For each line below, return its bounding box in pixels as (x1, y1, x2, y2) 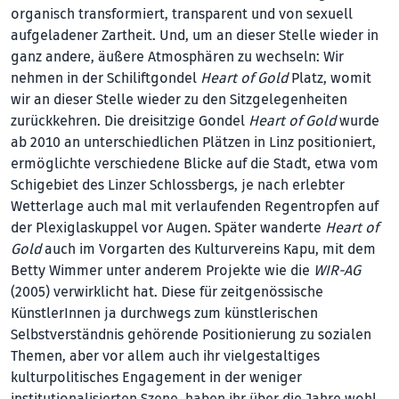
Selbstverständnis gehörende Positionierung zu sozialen (11, 325, 371, 344)
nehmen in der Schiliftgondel (11, 69, 200, 87)
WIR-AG (313, 261, 361, 280)
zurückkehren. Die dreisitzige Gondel (11, 111, 248, 130)
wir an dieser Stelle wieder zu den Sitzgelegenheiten (11, 90, 347, 109)
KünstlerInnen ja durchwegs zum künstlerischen (11, 304, 318, 322)
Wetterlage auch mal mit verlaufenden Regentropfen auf (11, 197, 379, 216)
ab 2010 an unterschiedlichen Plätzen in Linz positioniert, (11, 133, 376, 151)
